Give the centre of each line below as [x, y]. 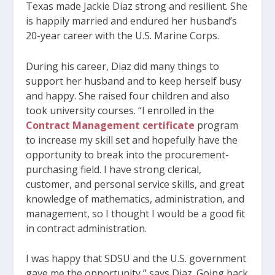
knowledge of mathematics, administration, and [135, 199]
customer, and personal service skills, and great [135, 184]
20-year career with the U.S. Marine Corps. [123, 36]
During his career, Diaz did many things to [123, 66]
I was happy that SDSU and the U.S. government [136, 259]
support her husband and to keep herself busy [134, 81]
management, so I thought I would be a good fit [136, 213]
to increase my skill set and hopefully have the [132, 140]
